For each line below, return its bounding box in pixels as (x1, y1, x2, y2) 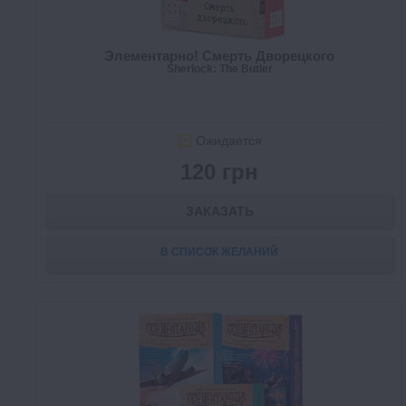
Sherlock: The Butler (166, 63, 273, 76)
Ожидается (195, 133, 262, 149)
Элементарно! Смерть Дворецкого (104, 48, 334, 64)
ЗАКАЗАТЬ (185, 204, 254, 219)
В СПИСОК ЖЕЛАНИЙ (160, 246, 278, 259)
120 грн (180, 159, 258, 185)
